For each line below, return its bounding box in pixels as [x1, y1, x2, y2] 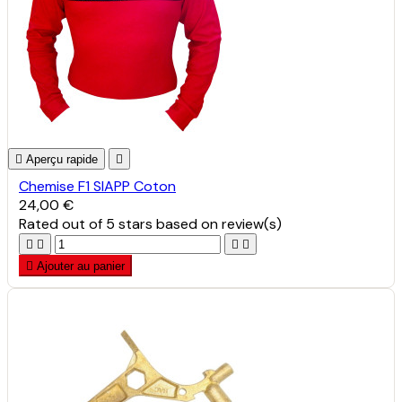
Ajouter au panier [37, 258, 125, 273]
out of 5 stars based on [62, 214, 222, 233]
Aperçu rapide [26, 152, 98, 166]
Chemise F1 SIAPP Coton [19, 176, 176, 196]
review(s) [222, 214, 282, 233]
